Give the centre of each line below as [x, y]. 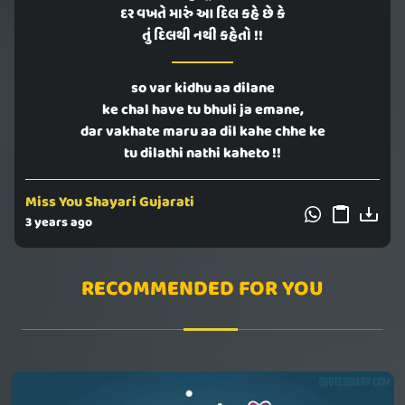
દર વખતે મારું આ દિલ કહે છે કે [202, 15]
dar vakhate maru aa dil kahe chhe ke [202, 132]
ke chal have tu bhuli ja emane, [202, 111]
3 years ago [59, 223]
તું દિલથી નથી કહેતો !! [202, 37]
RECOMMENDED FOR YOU [202, 290]
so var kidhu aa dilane [202, 89]
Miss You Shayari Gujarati [110, 203]
